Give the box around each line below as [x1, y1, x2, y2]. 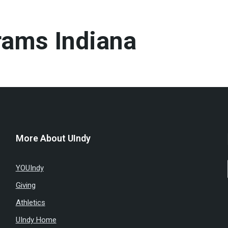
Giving [15, 181, 36, 190]
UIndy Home [15, 215, 56, 224]
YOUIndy [15, 163, 44, 173]
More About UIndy [15, 133, 91, 144]
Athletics [15, 198, 45, 207]
